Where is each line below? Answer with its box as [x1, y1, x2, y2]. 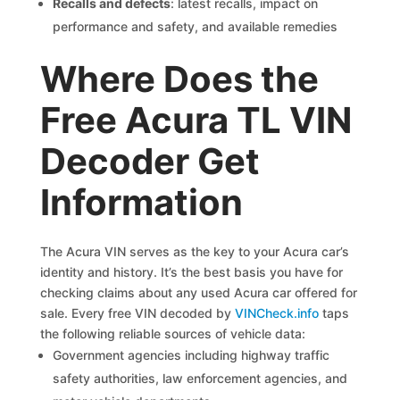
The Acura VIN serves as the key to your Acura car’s [40, 244, 350, 259]
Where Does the [40, 57, 320, 101]
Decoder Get [40, 139, 261, 183]
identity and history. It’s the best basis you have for [40, 264, 344, 279]
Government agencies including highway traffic [53, 347, 330, 362]
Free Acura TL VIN [40, 98, 353, 142]
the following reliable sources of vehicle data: [40, 326, 306, 341]
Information [40, 180, 244, 224]
